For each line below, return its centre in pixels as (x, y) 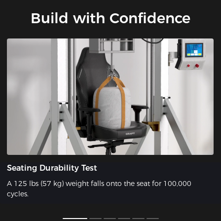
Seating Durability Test (52, 168)
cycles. (18, 194)
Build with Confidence (110, 18)
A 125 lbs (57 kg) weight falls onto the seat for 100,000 (99, 184)
